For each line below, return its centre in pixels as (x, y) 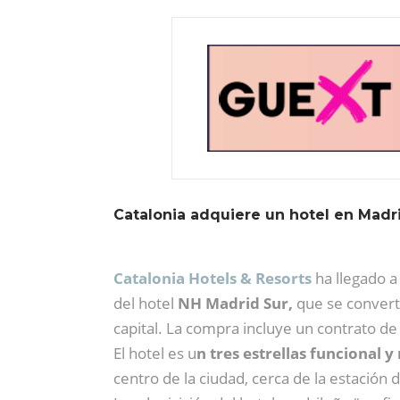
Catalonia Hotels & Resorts (212, 278)
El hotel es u (155, 353)
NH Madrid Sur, (237, 303)
